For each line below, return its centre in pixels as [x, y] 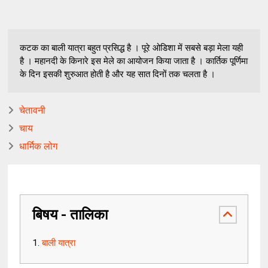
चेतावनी [33, 110]
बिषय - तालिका [70, 215]
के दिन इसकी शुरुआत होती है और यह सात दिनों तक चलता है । [118, 74]
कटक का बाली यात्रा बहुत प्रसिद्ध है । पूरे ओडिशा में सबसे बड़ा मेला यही [132, 48]
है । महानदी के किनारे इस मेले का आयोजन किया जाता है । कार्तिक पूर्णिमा [134, 61]
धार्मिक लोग [39, 146]
